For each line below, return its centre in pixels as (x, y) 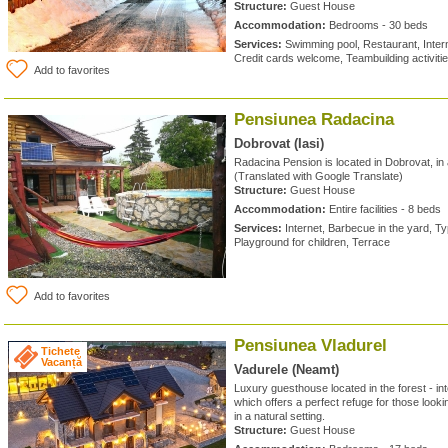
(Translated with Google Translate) (318, 176)
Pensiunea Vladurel (310, 345)
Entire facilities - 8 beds (383, 209)
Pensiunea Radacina (314, 119)
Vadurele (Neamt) (286, 369)
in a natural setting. (279, 416)
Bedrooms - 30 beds (377, 25)
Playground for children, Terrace (312, 242)
